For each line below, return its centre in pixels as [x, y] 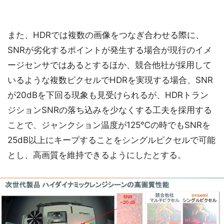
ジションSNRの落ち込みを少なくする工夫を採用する [110, 110]
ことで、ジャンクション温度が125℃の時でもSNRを [109, 125]
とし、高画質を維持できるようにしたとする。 [97, 155]
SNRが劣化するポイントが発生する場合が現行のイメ [110, 50]
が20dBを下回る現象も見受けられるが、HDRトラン [108, 95]
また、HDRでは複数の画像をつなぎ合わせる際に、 [106, 35]
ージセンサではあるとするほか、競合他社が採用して [109, 65]
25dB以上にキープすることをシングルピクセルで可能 [111, 140]
